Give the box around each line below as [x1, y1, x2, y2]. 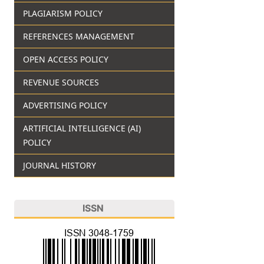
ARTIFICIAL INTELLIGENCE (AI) [22, 122, 141, 134]
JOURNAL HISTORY [22, 159, 96, 171]
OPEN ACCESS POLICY [22, 53, 108, 65]
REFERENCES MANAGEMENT [22, 30, 134, 42]
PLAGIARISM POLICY [22, 7, 103, 19]
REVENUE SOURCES [22, 76, 99, 88]
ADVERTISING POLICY [22, 99, 107, 111]
